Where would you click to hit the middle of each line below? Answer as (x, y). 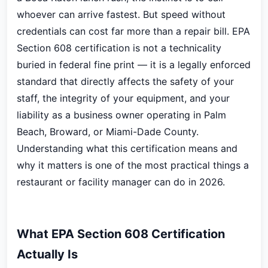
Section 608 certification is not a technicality (119, 48)
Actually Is (47, 254)
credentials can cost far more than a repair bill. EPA (133, 31)
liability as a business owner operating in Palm (121, 115)
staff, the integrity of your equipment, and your (123, 98)
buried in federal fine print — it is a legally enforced (134, 65)
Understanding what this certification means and (127, 148)
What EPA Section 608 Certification (121, 234)
